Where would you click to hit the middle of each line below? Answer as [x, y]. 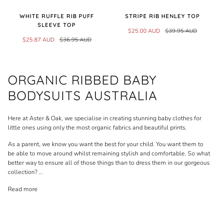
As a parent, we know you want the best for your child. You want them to [106, 144]
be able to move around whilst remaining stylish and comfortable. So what [109, 153]
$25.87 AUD [38, 40]
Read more [23, 189]
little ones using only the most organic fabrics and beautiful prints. [98, 127]
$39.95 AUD [181, 31]
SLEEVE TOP [57, 25]
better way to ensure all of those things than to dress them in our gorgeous [109, 163]
